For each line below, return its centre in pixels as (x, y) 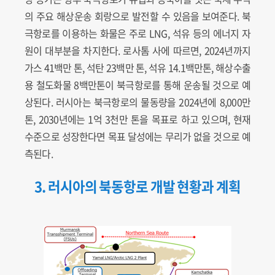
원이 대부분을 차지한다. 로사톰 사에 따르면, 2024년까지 (137, 51)
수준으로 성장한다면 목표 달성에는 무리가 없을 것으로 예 (137, 137)
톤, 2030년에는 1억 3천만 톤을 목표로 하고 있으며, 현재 (137, 119)
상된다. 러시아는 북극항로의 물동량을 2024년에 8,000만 (137, 102)
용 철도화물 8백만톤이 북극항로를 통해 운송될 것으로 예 (137, 85)
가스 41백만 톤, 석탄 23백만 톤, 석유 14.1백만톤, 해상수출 (137, 68)
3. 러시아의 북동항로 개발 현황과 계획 (137, 187)
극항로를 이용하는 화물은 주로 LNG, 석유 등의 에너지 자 (137, 33)
